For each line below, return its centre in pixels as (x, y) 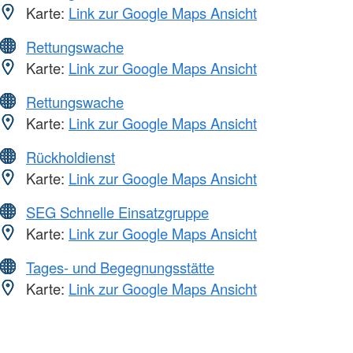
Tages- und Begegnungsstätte (120, 267)
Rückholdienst (71, 156)
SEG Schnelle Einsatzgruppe (117, 212)
